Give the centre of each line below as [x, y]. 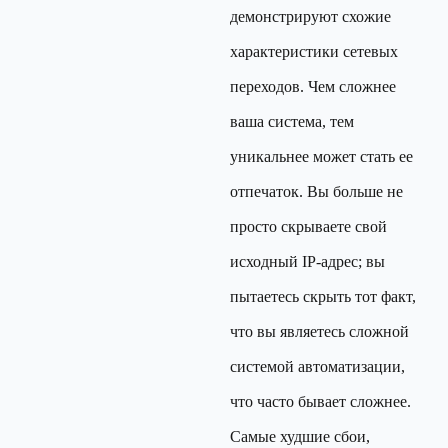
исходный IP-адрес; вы [307, 261]
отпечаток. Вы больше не [316, 191]
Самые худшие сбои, [300, 436]
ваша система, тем [292, 121]
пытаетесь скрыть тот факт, [323, 296]
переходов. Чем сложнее [313, 86]
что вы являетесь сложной [319, 331]
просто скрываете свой [308, 226]
